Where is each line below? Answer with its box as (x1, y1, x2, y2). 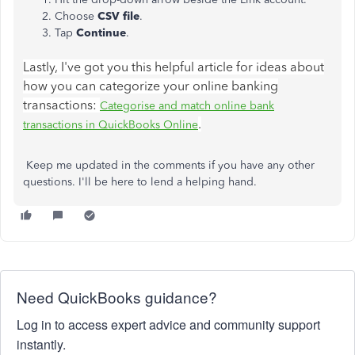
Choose (55, 9, 97, 23)
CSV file (97, 9, 139, 23)
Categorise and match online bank (100, 98, 274, 113)
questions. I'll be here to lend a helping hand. (23, 174, 257, 189)
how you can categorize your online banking (23, 78, 278, 94)
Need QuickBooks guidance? (17, 285, 217, 307)
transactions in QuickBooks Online (23, 117, 198, 132)
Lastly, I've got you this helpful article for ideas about (23, 59, 324, 74)
